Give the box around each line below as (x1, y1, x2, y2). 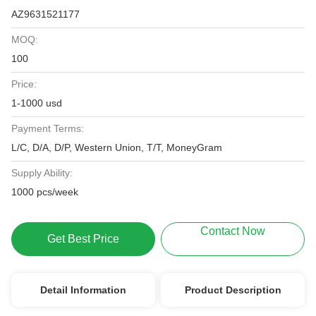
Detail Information (39, 284, 126, 296)
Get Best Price (47, 233, 119, 245)
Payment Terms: (11, 123, 84, 134)
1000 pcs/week (11, 186, 78, 197)
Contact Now (200, 225, 266, 237)
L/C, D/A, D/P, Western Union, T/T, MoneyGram (11, 142, 222, 153)
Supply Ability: (11, 167, 73, 178)
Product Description (184, 284, 281, 296)
